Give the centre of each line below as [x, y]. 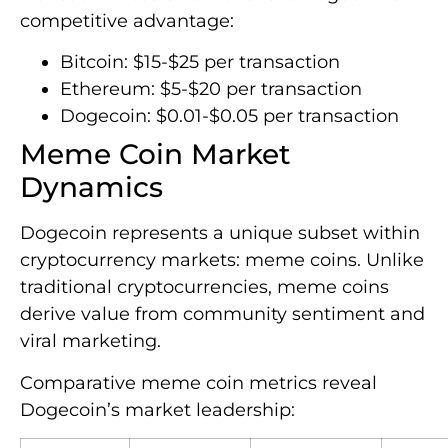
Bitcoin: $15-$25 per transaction [200, 62]
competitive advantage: [127, 20]
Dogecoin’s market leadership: [157, 409]
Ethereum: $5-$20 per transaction [211, 89]
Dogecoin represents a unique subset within [220, 233]
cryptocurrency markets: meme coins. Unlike [222, 260]
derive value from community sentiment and [222, 314]
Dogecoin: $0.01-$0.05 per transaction [229, 116]
